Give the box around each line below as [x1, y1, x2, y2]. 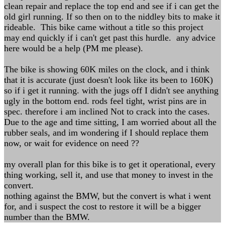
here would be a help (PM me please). [4, 43, 143, 53]
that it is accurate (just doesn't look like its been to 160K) [4, 75, 213, 85]
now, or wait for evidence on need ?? [4, 138, 142, 148]
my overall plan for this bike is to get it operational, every [4, 159, 215, 169]
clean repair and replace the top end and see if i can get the [4, 1, 219, 11]
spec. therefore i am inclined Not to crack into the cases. [4, 106, 210, 117]
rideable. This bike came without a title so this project [4, 22, 203, 32]
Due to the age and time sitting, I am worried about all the [4, 117, 216, 127]
